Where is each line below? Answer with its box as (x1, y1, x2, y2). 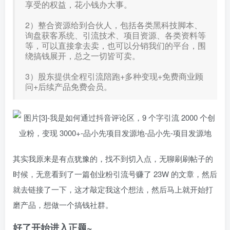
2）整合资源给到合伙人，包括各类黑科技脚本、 (25, 19, 202, 31)
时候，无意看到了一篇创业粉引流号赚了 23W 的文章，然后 (13, 168, 217, 179)
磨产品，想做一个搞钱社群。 (13, 199, 113, 210)
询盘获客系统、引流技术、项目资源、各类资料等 (25, 29, 206, 41)
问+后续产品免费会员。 (25, 81, 112, 92)
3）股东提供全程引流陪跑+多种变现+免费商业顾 (25, 70, 203, 82)
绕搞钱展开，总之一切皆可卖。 (25, 50, 140, 62)
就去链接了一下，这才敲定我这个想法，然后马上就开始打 (13, 184, 213, 195)
